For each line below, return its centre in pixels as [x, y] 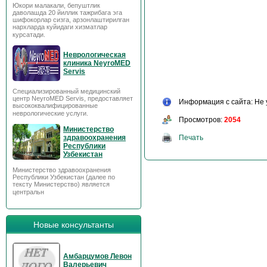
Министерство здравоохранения [62, 170]
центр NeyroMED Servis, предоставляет [73, 98]
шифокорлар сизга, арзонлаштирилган [71, 20]
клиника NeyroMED [97, 63]
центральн [28, 192]
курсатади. [29, 35]
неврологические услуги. [51, 113]
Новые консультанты [74, 225]
